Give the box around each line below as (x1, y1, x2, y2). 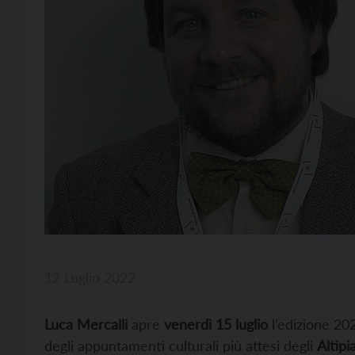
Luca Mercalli (44, 315, 128, 333)
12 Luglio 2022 (44, 269, 136, 286)
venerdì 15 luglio (164, 315, 268, 333)
